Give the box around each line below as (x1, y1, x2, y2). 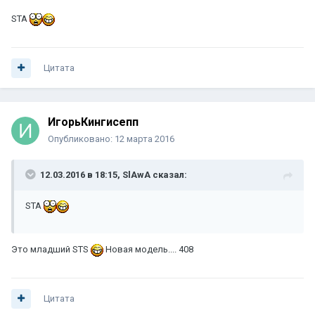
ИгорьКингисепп (48, 115, 139, 129)
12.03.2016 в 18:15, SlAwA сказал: (40, 169, 187, 181)
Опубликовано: (48, 134, 115, 145)
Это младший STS (11, 244, 91, 255)
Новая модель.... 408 (103, 244, 193, 255)
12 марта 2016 (115, 134, 174, 145)
